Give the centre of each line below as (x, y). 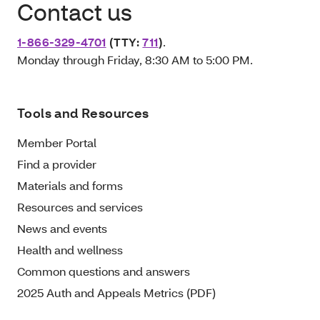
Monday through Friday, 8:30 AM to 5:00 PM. (136, 59)
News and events (62, 228)
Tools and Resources (83, 113)
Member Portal (57, 142)
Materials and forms (70, 185)
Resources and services (80, 206)
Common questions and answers (104, 271)
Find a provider (57, 164)
